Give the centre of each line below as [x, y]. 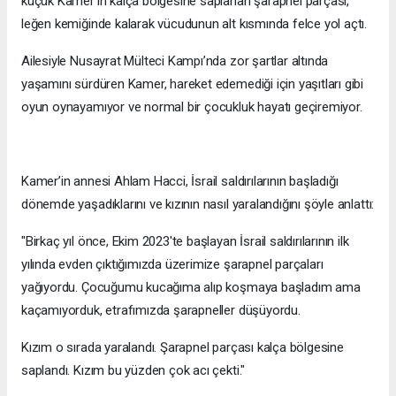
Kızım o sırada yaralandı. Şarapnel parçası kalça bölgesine [183, 348]
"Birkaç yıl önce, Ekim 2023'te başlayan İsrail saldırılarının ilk [185, 242]
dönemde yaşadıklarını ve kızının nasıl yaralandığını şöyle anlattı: [198, 205]
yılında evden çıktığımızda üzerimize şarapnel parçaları [172, 265]
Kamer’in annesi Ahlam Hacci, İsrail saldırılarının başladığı [180, 182]
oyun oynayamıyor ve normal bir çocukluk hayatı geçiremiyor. [192, 107]
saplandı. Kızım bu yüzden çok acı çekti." [133, 371]
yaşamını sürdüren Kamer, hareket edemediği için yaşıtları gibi [193, 84]
